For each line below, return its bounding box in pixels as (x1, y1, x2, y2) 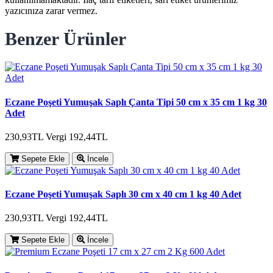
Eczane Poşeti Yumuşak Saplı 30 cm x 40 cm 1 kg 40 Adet (5, 189, 241, 200)
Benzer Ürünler (5, 29, 126, 49)
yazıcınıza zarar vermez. (5, 5, 97, 16)
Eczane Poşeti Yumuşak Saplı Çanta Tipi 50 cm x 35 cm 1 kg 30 (5, 96, 267, 107)
